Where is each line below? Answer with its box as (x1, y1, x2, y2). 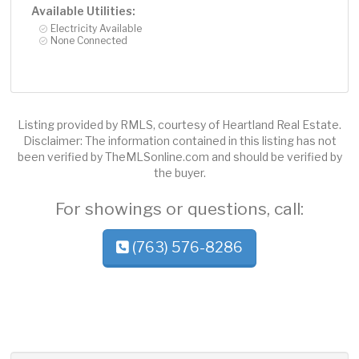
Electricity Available (50, 22, 143, 35)
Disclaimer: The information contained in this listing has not (22, 134, 337, 148)
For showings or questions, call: (55, 199, 304, 220)
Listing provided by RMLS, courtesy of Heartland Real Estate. (18, 118, 341, 132)
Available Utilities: (31, 4, 136, 18)
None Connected (50, 34, 128, 47)
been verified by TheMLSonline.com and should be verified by (17, 150, 342, 164)
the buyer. (153, 166, 206, 180)
